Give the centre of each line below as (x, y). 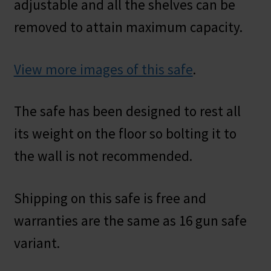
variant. (37, 243)
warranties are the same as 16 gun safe (130, 220)
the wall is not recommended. (103, 156)
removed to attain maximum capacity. (128, 27)
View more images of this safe (103, 69)
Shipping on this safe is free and (110, 198)
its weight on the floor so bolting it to (125, 134)
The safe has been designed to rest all (127, 111)
